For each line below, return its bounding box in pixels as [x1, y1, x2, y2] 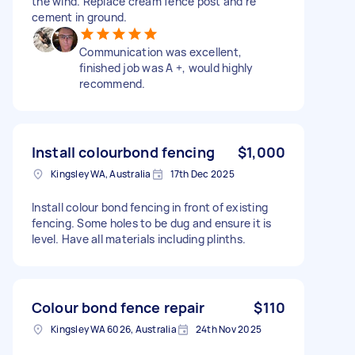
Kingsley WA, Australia [51, 166, 151, 181]
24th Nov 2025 [195, 322, 261, 336]
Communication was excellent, [79, 44, 242, 59]
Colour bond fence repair [32, 297, 205, 317]
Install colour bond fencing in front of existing [32, 199, 268, 215]
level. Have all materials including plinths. [32, 231, 246, 246]
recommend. [79, 75, 146, 91]
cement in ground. [32, 9, 128, 25]
